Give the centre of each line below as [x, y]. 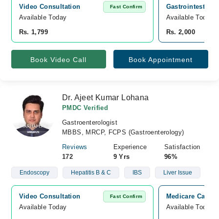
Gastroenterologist [90, 122]
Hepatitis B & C [91, 173]
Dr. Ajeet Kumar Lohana [106, 98]
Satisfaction [182, 147]
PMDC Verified [85, 108]
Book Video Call [58, 60]
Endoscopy [34, 173]
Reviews [75, 147]
